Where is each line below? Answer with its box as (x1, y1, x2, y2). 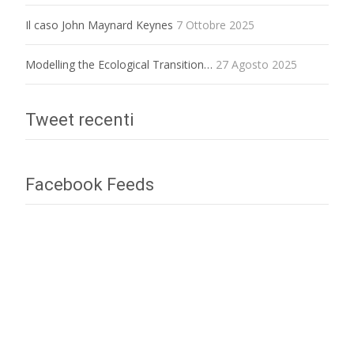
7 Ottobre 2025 (176, 17, 254, 32)
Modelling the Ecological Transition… (25, 56, 213, 72)
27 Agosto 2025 (216, 56, 297, 72)
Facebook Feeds (25, 174, 154, 194)
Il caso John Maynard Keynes (25, 17, 173, 32)
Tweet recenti (25, 109, 134, 130)
